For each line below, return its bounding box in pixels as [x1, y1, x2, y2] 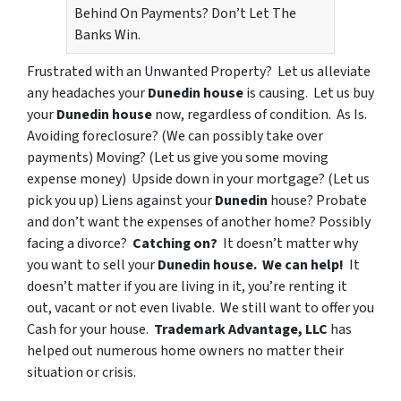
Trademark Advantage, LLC [154, 320, 328, 340]
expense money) [27, 169, 129, 190]
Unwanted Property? [144, 62, 277, 82]
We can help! [262, 255, 349, 276]
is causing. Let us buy [246, 83, 374, 104]
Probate [316, 191, 367, 211]
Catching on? [132, 234, 218, 254]
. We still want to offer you [212, 298, 374, 319]
